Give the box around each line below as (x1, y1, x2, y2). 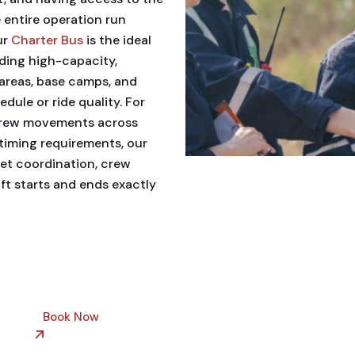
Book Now (43, 309, 99, 325)
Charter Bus (11, 32, 83, 48)
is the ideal (83, 32, 151, 48)
